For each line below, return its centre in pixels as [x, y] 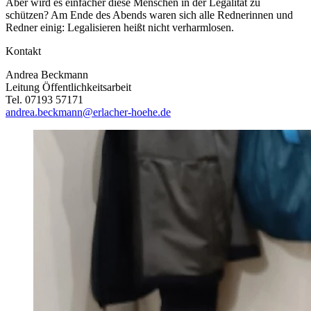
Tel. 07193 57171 [44, 99]
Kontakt [23, 51]
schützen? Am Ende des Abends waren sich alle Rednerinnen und [149, 15]
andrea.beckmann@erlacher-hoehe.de [88, 112]
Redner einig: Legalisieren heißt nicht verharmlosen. [120, 27]
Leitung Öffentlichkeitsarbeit [68, 87]
